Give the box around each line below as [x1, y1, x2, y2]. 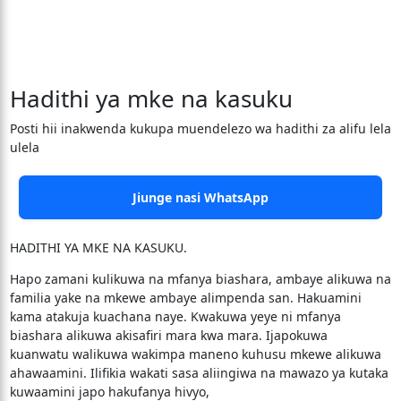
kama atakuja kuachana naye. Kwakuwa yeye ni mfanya [9, 308, 341, 325]
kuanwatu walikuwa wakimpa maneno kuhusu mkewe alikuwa [9, 346, 381, 363]
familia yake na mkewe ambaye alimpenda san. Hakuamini [9, 289, 362, 306]
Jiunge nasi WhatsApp [132, 189, 269, 206]
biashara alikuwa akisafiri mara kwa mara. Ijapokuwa [9, 327, 328, 344]
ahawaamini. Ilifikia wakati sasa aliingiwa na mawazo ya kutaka [9, 364, 388, 381]
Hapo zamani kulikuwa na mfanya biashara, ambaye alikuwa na [9, 270, 391, 287]
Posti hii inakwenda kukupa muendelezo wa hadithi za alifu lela [9, 120, 391, 137]
